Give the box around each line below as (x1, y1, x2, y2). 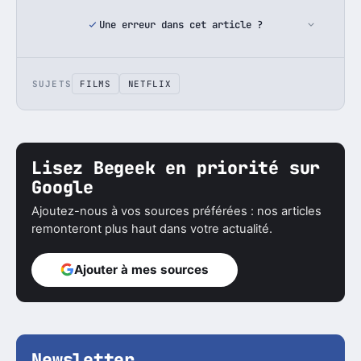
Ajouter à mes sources (74, 262, 210, 278)
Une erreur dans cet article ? (98, 18, 263, 32)
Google (31, 176, 93, 199)
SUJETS (32, 77, 72, 89)
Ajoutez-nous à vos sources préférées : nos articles (31, 203, 322, 218)
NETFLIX (127, 77, 172, 89)
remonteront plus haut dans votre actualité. (31, 221, 273, 236)
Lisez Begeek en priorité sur (31, 156, 321, 180)
